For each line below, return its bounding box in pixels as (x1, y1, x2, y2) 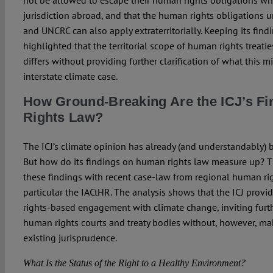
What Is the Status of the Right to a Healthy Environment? (23, 258, 246, 269)
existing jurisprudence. (23, 232, 117, 244)
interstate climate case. (23, 70, 118, 83)
